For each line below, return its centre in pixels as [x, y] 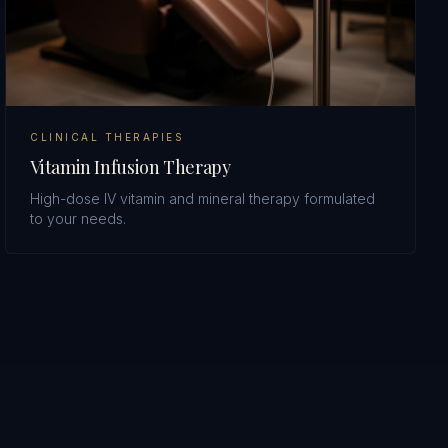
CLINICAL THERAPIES [107, 136]
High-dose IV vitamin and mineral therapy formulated [203, 198]
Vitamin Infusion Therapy [130, 166]
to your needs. [78, 218]
